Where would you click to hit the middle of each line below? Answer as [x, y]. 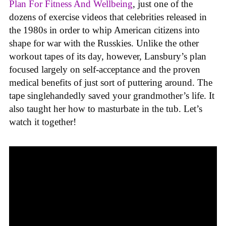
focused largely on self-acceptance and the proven [105, 70]
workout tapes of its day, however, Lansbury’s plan [108, 56]
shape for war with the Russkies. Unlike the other [104, 43]
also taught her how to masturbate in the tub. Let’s [106, 109]
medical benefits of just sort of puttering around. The [111, 83]
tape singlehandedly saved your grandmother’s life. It [112, 96]
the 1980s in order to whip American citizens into [104, 30]
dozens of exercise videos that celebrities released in [108, 17]
